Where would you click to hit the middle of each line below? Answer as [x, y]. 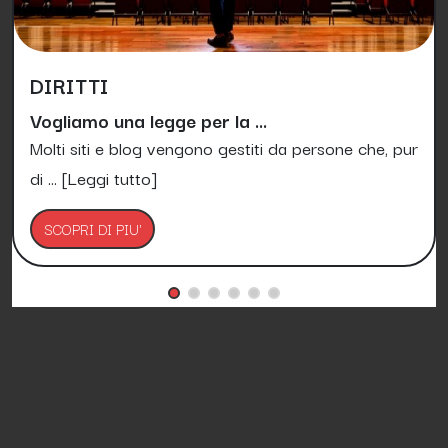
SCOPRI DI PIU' [92, 228]
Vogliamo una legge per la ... [148, 119]
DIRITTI [69, 84]
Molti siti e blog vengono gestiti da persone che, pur [224, 147]
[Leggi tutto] [109, 177]
